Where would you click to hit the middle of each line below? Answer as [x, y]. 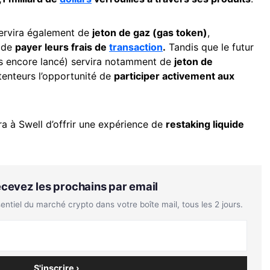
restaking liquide [205, 124]
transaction [136, 47]
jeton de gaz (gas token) [150, 32]
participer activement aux [174, 76]
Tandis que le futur [210, 47]
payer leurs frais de [62, 47]
